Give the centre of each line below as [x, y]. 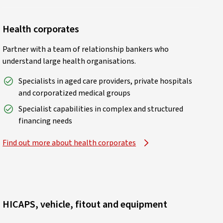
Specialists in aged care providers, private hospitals [106, 81]
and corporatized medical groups [75, 93]
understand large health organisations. [69, 61]
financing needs [46, 121]
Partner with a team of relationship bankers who [86, 49]
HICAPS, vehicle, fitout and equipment [85, 204]
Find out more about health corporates [69, 143]
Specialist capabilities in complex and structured [101, 109]
